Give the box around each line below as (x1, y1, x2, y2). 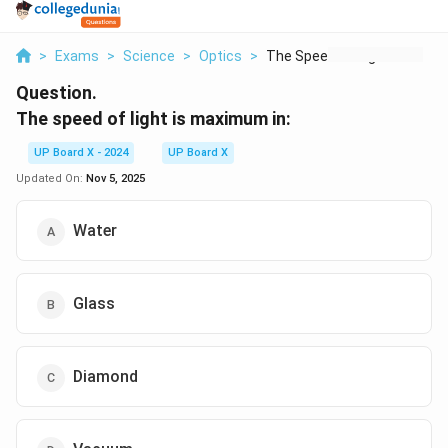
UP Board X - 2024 (34, 146, 128, 159)
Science (123, 48, 175, 64)
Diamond (73, 367, 138, 386)
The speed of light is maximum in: (16, 108, 291, 129)
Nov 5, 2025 (86, 172, 145, 185)
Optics (199, 48, 242, 64)
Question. (16, 82, 97, 103)
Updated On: (16, 172, 86, 185)
